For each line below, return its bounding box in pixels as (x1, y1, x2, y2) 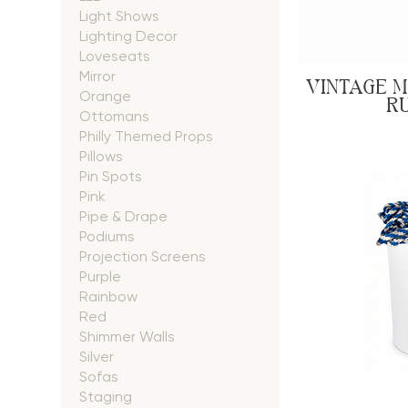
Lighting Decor (79, 27, 178, 45)
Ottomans (79, 107, 150, 125)
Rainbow (79, 288, 138, 305)
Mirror (79, 67, 117, 85)
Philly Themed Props (79, 127, 214, 145)
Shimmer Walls (79, 328, 176, 345)
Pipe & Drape (79, 208, 168, 225)
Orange (79, 87, 132, 105)
